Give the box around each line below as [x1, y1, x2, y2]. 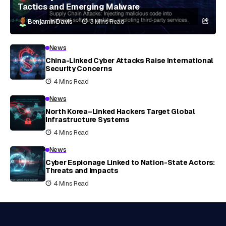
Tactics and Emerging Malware [18, 1, 140, 12]
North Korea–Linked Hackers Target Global [45, 106, 195, 116]
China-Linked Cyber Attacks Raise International [45, 55, 214, 65]
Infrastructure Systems [45, 115, 130, 124]
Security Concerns [45, 64, 112, 73]
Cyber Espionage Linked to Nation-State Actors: [45, 157, 215, 167]
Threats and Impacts [45, 165, 119, 175]
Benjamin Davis [28, 17, 73, 26]
